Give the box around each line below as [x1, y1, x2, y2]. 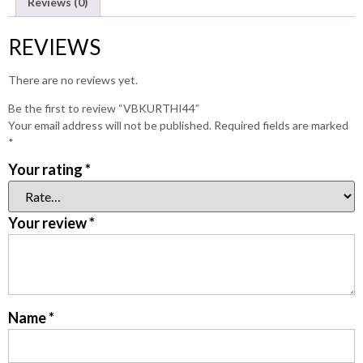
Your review [8, 214, 89, 233]
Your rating [8, 160, 85, 179]
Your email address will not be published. [8, 118, 211, 133]
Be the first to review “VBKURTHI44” [8, 101, 199, 116]
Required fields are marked [214, 118, 348, 133]
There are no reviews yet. [8, 72, 138, 87]
